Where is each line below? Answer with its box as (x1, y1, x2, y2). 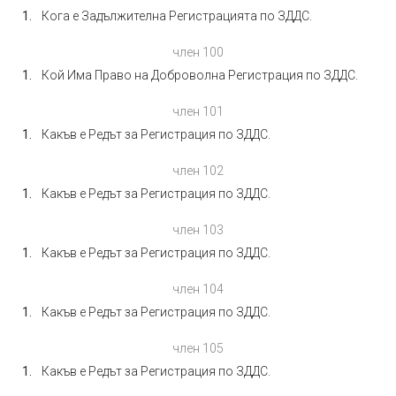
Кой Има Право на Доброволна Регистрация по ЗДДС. (42, 68, 358, 82)
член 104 (172, 282, 224, 296)
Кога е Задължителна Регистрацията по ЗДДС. (42, 9, 312, 23)
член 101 (172, 104, 224, 118)
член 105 (172, 341, 224, 355)
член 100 (172, 45, 224, 59)
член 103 (172, 223, 224, 237)
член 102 (172, 164, 224, 178)
